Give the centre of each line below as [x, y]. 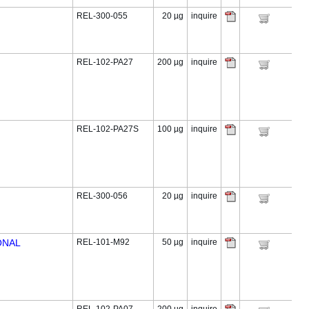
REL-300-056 [102, 196]
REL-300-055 [102, 16]
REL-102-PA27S [108, 129]
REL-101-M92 [103, 242]
